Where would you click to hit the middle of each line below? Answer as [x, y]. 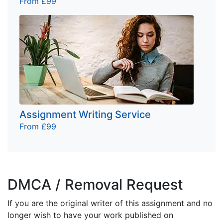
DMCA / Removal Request [95, 184]
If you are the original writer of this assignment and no [110, 203]
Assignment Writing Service [85, 114]
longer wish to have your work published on [90, 215]
